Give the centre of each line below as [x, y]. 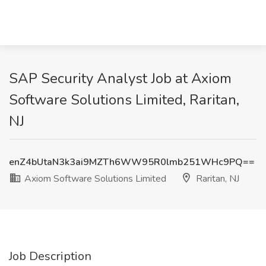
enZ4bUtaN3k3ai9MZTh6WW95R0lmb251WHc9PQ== [132, 162]
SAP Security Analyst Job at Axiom [120, 78]
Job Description [50, 256]
